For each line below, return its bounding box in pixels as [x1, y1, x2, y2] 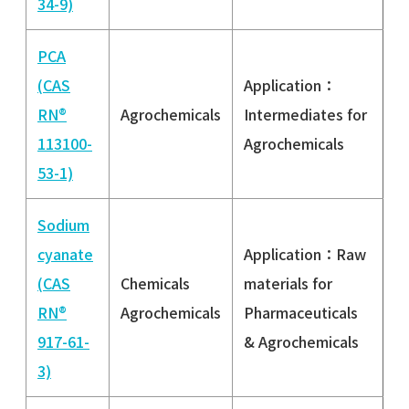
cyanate [37, 242, 93, 265]
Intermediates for [244, 102, 367, 125]
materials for [244, 271, 332, 294]
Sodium [37, 213, 89, 236]
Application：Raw [244, 242, 366, 265]
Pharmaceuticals [244, 300, 358, 323]
